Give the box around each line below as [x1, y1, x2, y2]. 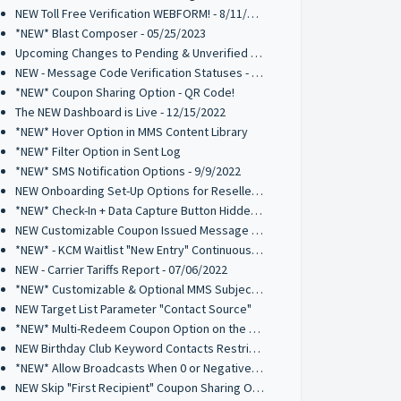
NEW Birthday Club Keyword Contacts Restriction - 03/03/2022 [249, 340, 261, 356]
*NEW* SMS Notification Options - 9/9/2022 [15, 163, 242, 179]
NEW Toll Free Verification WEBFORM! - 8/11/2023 [247, 5, 260, 21]
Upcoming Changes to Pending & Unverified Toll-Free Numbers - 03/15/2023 [251, 45, 263, 61]
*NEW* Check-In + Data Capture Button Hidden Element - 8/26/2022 [251, 202, 263, 218]
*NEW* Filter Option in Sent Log [15, 143, 182, 159]
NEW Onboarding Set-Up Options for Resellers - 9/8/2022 [252, 183, 264, 199]
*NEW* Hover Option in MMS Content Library [15, 124, 249, 140]
